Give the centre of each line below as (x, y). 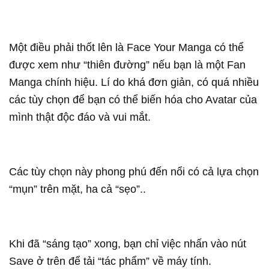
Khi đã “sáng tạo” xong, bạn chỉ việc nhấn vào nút (128, 244)
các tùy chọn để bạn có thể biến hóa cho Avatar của (133, 100)
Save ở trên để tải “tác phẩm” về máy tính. (110, 261)
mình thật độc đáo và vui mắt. (80, 117)
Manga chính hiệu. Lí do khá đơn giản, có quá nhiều (134, 82)
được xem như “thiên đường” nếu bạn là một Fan (127, 65)
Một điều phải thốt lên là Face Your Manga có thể (126, 47)
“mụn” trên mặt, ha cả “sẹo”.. (77, 189)
